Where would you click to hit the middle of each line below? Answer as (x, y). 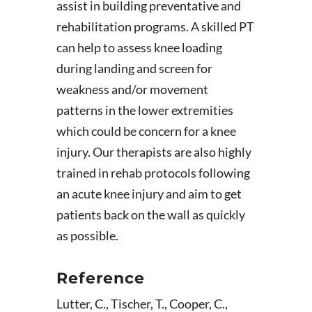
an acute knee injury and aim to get (149, 194)
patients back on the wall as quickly (150, 214)
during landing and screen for (134, 68)
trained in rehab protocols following (153, 173)
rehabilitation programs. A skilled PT (155, 26)
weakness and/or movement (132, 89)
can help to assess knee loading (139, 47)
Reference (100, 278)
